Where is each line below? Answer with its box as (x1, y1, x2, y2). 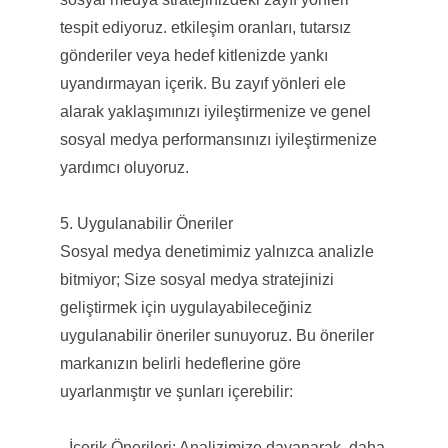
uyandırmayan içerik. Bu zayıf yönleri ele (59, 74, 346, 92)
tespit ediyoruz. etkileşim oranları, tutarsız (59, 18, 351, 36)
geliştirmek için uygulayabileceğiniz (59, 298, 312, 316)
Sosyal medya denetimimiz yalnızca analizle (59, 242, 374, 260)
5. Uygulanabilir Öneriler (59, 214, 241, 232)
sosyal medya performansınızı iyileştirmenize (59, 130, 377, 148)
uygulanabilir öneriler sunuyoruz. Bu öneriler (59, 326, 374, 344)
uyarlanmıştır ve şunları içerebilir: (59, 382, 293, 400)
